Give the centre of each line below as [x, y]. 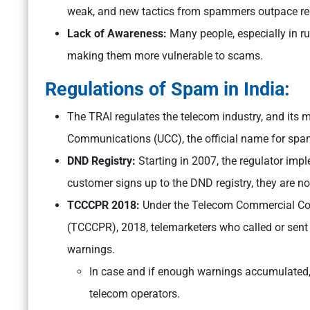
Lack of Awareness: [118, 34]
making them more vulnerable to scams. [165, 56]
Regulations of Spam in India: [170, 90]
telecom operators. [135, 294]
